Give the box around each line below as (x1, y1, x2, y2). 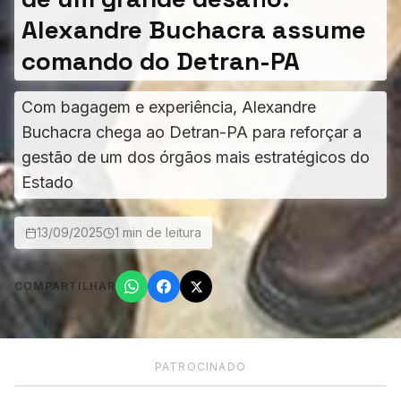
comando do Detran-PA (21, 45, 300, 77)
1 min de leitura (115, 225, 201, 240)
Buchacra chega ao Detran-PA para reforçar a (21, 123, 362, 141)
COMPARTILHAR (14, 279, 116, 293)
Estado (21, 173, 73, 192)
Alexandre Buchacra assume (21, 13, 366, 46)
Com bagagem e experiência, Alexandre (21, 98, 316, 116)
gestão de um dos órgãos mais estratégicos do (21, 148, 370, 166)
